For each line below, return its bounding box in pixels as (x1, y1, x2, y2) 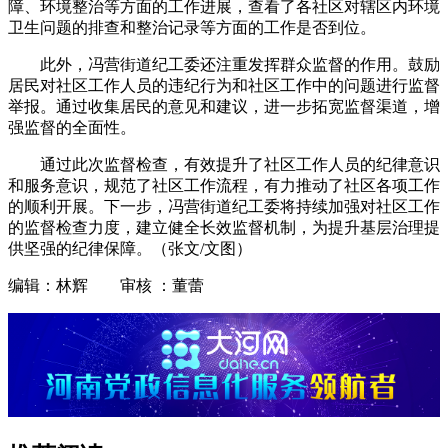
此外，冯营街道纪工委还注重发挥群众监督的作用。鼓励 (40, 56, 440, 74)
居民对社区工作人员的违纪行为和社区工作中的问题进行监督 (8, 77, 440, 95)
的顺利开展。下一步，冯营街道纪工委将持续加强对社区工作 (8, 198, 440, 216)
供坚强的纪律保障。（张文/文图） (8, 240, 252, 258)
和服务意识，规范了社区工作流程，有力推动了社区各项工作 (8, 177, 440, 195)
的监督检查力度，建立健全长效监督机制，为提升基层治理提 (8, 219, 440, 237)
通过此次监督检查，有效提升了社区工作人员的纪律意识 (40, 156, 440, 174)
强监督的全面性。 (8, 119, 140, 137)
